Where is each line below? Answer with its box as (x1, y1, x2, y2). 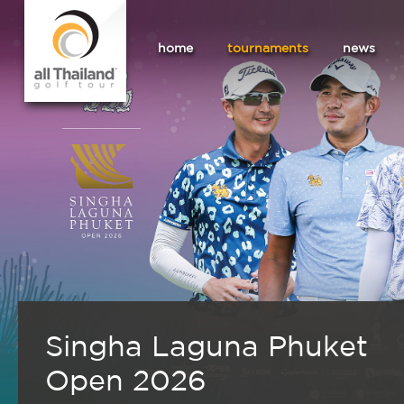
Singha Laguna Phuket (45, 328, 368, 362)
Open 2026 (45, 363, 207, 396)
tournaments (227, 41, 308, 55)
